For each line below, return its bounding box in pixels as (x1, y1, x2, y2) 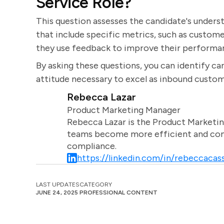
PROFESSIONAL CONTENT (79, 189, 157, 196)
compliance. (66, 140, 116, 151)
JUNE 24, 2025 (36, 189, 78, 196)
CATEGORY (79, 181, 112, 188)
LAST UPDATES (36, 181, 79, 188)
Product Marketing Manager (66, 104, 180, 115)
